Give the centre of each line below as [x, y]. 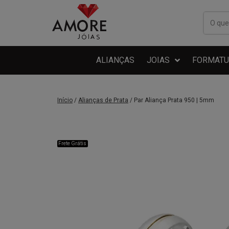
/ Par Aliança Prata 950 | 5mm [171, 100]
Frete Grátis [73, 143]
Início [65, 100]
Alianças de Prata [103, 100]
